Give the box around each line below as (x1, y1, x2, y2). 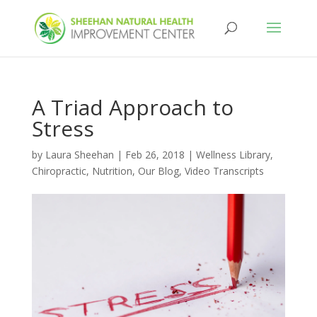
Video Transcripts (184, 164, 264, 178)
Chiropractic (31, 164, 86, 178)
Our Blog (137, 164, 179, 178)
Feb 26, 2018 (125, 148, 185, 161)
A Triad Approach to (31, 93, 234, 122)
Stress (31, 114, 94, 143)
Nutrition (91, 164, 132, 178)
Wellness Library (195, 148, 270, 161)
